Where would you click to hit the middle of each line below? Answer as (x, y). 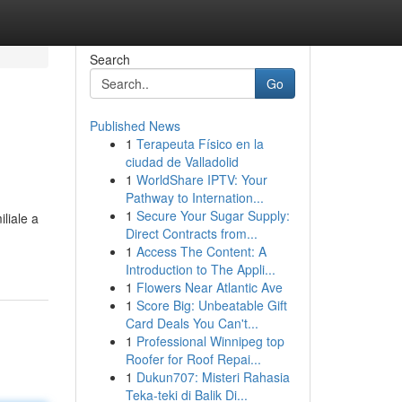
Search (109, 59)
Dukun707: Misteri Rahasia (213, 377)
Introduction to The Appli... (200, 269)
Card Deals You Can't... (192, 323)
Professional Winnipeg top (210, 341)
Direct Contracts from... (191, 233)
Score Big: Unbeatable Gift (211, 305)
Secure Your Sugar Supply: (213, 215)
